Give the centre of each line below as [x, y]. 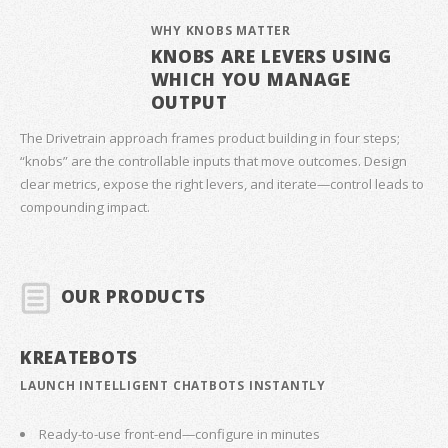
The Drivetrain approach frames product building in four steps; [210, 138]
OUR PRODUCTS [133, 296]
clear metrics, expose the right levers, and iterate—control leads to [222, 184]
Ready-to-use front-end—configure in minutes [180, 434]
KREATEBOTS [79, 357]
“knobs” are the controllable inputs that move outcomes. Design [213, 161]
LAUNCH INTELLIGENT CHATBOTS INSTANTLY [173, 385]
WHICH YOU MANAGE [250, 78]
